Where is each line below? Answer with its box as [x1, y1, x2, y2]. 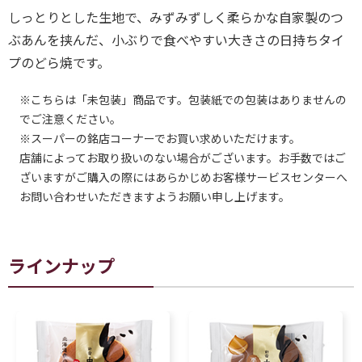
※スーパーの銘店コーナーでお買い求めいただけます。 [19, 130, 301, 147]
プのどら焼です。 [8, 53, 110, 73]
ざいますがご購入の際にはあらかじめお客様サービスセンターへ [19, 169, 347, 186]
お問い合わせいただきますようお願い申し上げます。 [19, 188, 290, 205]
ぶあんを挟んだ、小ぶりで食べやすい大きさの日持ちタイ [8, 30, 344, 50]
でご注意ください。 [19, 111, 121, 128]
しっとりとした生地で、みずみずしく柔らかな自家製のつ [8, 7, 343, 27]
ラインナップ [8, 252, 115, 279]
